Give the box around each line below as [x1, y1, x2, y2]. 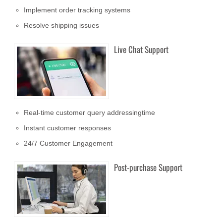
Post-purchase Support [114, 161, 183, 174]
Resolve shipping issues [24, 21, 100, 30]
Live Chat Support [114, 43, 169, 56]
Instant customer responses [24, 124, 111, 132]
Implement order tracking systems [24, 6, 131, 14]
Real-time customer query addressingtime [24, 109, 156, 117]
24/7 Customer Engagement [24, 139, 113, 148]
